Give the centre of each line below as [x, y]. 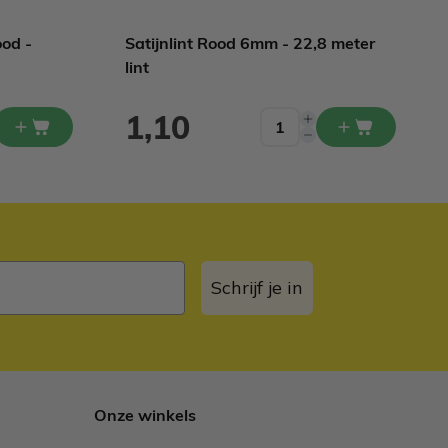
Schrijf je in [257, 287]
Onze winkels [145, 415]
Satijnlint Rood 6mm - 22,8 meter [250, 43]
